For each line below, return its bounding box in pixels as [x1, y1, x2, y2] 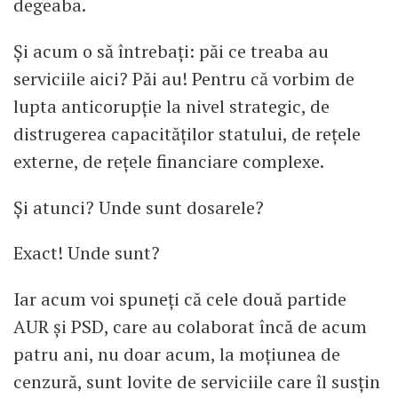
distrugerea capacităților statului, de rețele [13, 121, 361, 146]
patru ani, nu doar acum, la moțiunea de [13, 342, 340, 367]
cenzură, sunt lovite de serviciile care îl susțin [13, 370, 380, 394]
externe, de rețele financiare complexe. [13, 148, 324, 173]
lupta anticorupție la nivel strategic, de [13, 93, 330, 118]
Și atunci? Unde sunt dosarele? [13, 195, 264, 219]
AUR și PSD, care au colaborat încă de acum [13, 314, 367, 339]
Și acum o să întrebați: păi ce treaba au [13, 38, 329, 63]
